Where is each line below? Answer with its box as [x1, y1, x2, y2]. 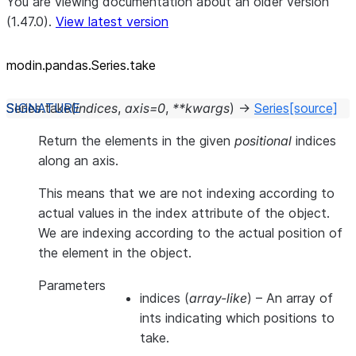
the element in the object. [38, 245, 192, 261]
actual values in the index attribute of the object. [38, 205, 330, 221]
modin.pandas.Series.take [6, 57, 156, 73]
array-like [189, 290, 247, 306]
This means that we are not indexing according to [38, 185, 335, 201]
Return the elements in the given [38, 133, 234, 149]
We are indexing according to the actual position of [38, 225, 342, 241]
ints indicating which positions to [140, 310, 335, 326]
